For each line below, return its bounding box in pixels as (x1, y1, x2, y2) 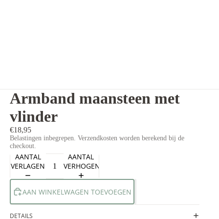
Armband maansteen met (10, 89, 180, 108)
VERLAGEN (11, 161, 45, 171)
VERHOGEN (63, 161, 100, 171)
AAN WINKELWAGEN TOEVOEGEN (22, 187, 131, 197)
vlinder (10, 108, 58, 126)
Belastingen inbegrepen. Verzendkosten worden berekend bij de (10, 134, 184, 142)
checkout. (10, 142, 36, 150)
